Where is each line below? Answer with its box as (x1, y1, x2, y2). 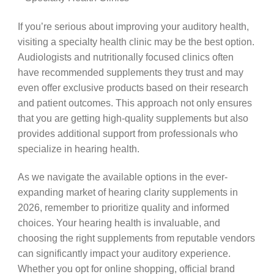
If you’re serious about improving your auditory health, (17, 20, 249, 32)
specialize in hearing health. (17, 143, 139, 154)
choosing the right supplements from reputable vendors (17, 232, 255, 244)
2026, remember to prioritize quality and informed (17, 202, 229, 213)
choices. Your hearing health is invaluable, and (17, 217, 220, 229)
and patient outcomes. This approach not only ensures (17, 97, 252, 108)
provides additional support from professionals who (17, 127, 238, 139)
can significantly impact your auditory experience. (17, 248, 231, 259)
